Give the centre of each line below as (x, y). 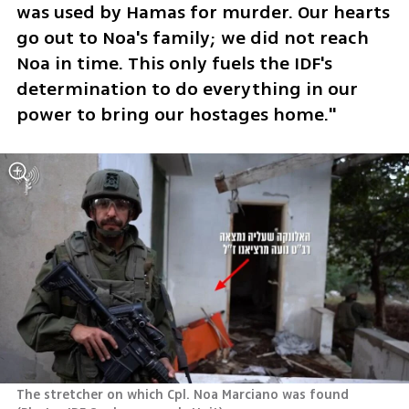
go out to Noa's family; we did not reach (192, 37)
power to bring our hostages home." (176, 114)
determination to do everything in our (187, 89)
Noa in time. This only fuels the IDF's (174, 63)
